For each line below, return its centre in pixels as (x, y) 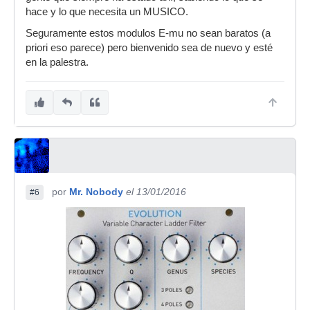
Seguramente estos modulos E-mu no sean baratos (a (148, 33)
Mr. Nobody (96, 191)
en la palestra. (57, 62)
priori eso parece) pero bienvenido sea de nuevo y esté (149, 47)
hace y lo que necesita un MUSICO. (107, 11)
